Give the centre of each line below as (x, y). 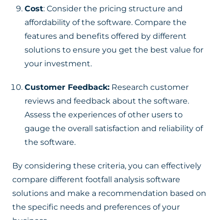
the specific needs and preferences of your (96, 207)
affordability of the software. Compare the (106, 22)
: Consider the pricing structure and (113, 9)
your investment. (58, 64)
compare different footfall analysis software (96, 179)
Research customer (149, 87)
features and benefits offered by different (106, 36)
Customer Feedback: (67, 87)
